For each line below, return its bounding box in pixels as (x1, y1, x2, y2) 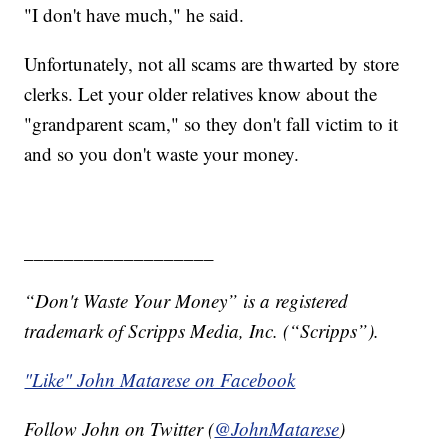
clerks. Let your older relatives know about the (24, 80, 378, 106)
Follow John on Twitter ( (24, 415, 215, 441)
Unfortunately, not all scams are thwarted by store (24, 50, 400, 76)
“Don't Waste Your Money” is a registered (24, 287, 349, 313)
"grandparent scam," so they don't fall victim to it (24, 110, 399, 136)
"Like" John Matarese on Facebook (24, 366, 296, 392)
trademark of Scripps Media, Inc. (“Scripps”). (24, 317, 380, 343)
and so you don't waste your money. (24, 140, 300, 166)
